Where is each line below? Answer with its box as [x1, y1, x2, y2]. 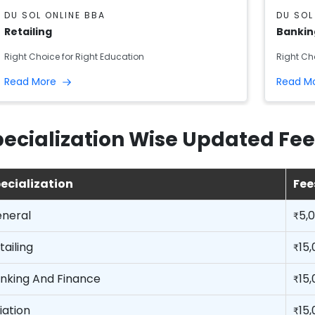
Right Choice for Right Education [4, 50, 144, 63]
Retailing [4, 24, 52, 39]
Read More [4, 74, 59, 89]
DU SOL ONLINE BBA [4, 8, 105, 21]
